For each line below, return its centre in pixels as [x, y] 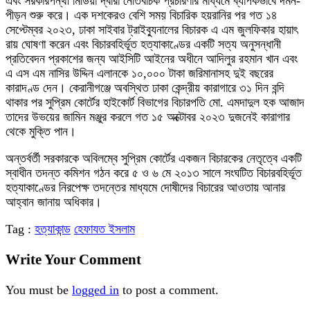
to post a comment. [169, 290]
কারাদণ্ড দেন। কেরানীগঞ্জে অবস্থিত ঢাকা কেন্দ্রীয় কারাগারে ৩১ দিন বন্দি [145, 88]
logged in [95, 290]
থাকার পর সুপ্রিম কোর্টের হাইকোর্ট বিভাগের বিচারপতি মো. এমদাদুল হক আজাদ [155, 102]
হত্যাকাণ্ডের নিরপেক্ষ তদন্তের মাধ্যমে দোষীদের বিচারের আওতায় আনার [145, 187]
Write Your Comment [73, 259]
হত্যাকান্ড [53, 229]
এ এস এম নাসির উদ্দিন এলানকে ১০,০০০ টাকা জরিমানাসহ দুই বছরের [139, 73]
